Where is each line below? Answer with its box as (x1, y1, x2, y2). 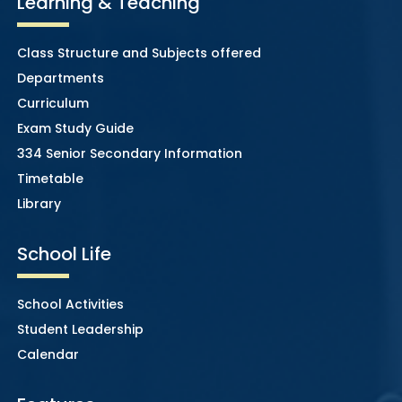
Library (16, 194, 61, 213)
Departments (16, 68, 104, 87)
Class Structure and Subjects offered (16, 43, 261, 62)
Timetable (16, 169, 83, 188)
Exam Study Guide (16, 118, 134, 137)
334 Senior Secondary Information (16, 144, 242, 162)
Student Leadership (16, 319, 144, 338)
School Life (16, 240, 111, 267)
